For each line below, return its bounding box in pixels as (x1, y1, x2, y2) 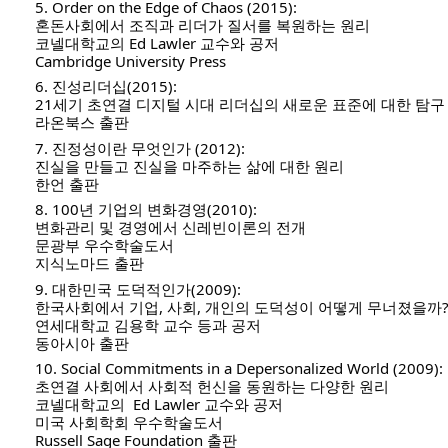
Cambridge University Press (35, 50, 226, 71)
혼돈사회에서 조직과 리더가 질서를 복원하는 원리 (35, 14, 370, 35)
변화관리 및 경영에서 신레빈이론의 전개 (35, 217, 306, 237)
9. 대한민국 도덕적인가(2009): (35, 278, 241, 299)
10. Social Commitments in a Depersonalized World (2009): (35, 358, 443, 378)
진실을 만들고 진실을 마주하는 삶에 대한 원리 (35, 155, 344, 176)
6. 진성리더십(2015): (35, 76, 177, 96)
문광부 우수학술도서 (35, 235, 174, 255)
